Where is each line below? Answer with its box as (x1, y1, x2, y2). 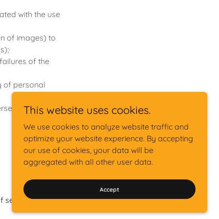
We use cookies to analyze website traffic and (23, 122, 189, 131)
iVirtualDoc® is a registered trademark (34, 169, 162, 178)
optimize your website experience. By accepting (23, 133, 193, 143)
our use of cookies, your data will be (23, 145, 153, 155)
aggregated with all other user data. (23, 157, 153, 167)
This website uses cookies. (23, 103, 151, 117)
